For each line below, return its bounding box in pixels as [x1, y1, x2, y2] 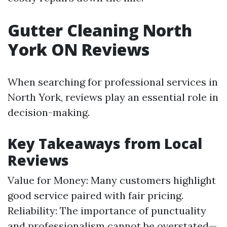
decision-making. [8, 106, 90, 119]
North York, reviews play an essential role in [8, 91, 218, 103]
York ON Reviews [8, 39, 149, 60]
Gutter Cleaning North [8, 19, 192, 41]
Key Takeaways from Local [8, 134, 202, 153]
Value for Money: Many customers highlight [8, 174, 216, 186]
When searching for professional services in [8, 75, 218, 88]
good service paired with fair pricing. [8, 189, 183, 202]
